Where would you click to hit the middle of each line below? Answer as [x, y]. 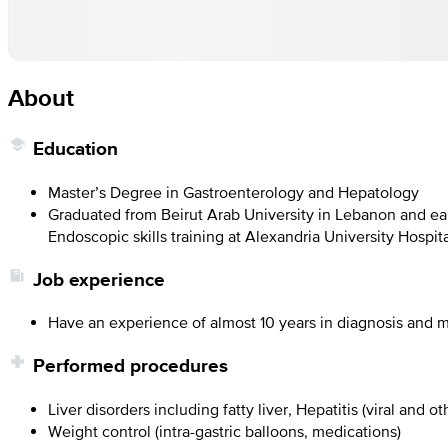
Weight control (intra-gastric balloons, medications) [224, 430]
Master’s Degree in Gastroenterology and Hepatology [233, 192]
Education [75, 149]
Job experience [99, 279]
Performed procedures [130, 366]
